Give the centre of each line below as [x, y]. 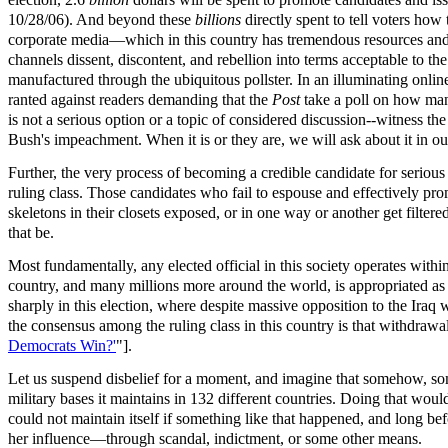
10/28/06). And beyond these [101, 20]
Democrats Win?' [62, 345]
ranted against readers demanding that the [140, 100]
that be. [31, 233]
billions [220, 20]
